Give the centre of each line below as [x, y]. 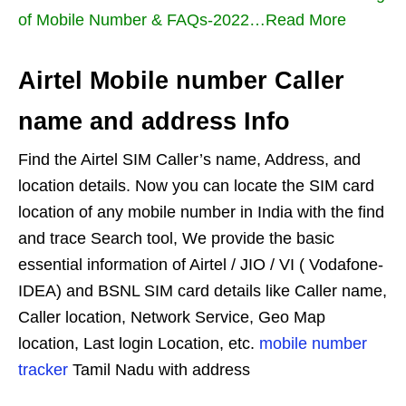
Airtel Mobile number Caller [181, 80]
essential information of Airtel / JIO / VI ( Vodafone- [201, 264]
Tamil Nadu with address [159, 369]
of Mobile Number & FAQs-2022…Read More [182, 19]
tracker [43, 369]
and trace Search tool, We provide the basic [176, 238]
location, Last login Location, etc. [139, 343]
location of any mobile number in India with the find [201, 212]
